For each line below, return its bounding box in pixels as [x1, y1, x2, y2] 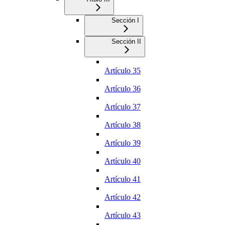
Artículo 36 [104, 84, 141, 93]
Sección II [111, 38, 141, 46]
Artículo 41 [104, 175, 141, 184]
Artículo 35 [104, 66, 141, 75]
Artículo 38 [104, 121, 141, 130]
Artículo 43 [104, 211, 141, 220]
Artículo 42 [104, 193, 141, 202]
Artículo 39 [104, 139, 141, 148]
